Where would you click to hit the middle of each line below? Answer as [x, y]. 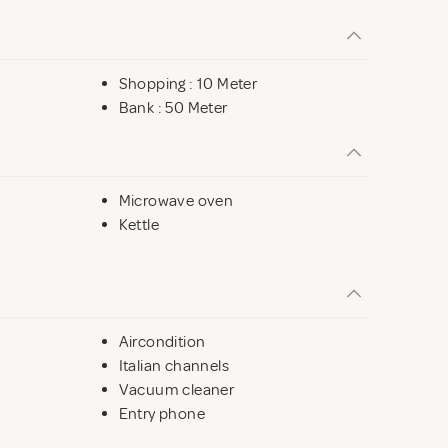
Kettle [139, 224]
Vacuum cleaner [176, 389]
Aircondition [162, 341]
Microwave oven [176, 200]
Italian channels [174, 365]
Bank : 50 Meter [173, 107]
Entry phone [162, 413]
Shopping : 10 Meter [188, 83]
